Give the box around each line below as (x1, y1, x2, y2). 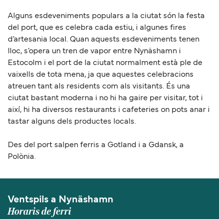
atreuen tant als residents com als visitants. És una (8, 83, 190, 90)
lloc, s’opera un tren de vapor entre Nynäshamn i (8, 47, 181, 55)
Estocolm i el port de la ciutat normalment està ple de (8, 59, 202, 66)
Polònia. (8, 153, 36, 160)
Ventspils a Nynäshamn (8, 195, 113, 204)
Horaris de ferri (8, 205, 71, 218)
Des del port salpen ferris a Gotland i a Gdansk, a (8, 141, 184, 149)
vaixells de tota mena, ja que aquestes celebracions (8, 71, 194, 78)
